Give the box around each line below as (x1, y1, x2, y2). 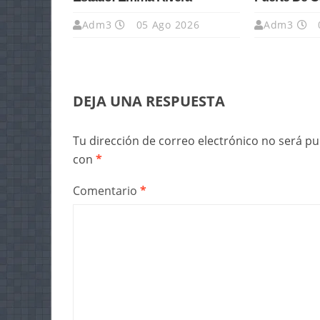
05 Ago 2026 (132, 18, 200, 32)
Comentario (73, 183, 140, 199)
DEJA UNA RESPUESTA (73, 91, 225, 111)
